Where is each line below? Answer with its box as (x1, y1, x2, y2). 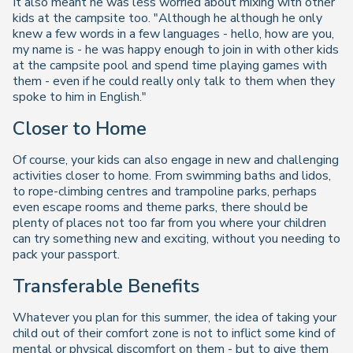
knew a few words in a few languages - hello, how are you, (13, 25, 334, 43)
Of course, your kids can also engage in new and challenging (13, 151, 339, 169)
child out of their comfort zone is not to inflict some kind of (13, 324, 335, 342)
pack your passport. (13, 246, 120, 264)
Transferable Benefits (13, 273, 199, 299)
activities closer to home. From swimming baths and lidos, (13, 167, 331, 185)
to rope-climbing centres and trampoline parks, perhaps (13, 183, 317, 201)
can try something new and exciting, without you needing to (13, 230, 340, 248)
